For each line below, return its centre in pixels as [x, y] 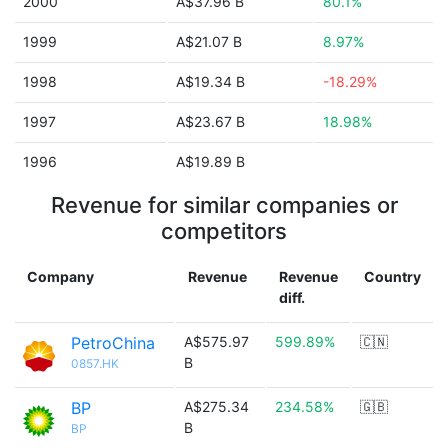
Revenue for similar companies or [224, 205]
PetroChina [113, 343]
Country [392, 276]
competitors [224, 231]
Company [60, 276]
